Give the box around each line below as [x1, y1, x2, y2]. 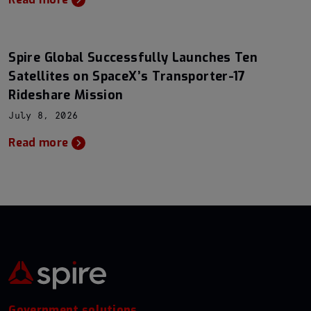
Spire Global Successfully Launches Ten [8, 49, 258, 66]
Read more [8, 135, 69, 150]
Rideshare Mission [8, 86, 124, 103]
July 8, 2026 [8, 112, 78, 121]
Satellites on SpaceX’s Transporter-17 [8, 67, 246, 85]
